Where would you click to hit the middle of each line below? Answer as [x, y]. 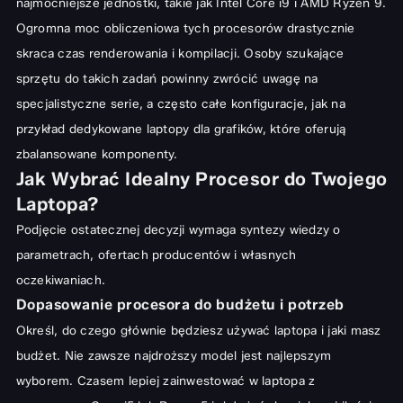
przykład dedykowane [81, 129]
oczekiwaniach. [60, 280]
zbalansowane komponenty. [97, 154]
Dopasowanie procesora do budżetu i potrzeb [180, 305]
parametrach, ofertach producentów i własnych [156, 255]
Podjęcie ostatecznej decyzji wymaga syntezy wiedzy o [178, 230]
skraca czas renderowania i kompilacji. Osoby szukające [179, 54]
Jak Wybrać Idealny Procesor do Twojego [201, 179]
